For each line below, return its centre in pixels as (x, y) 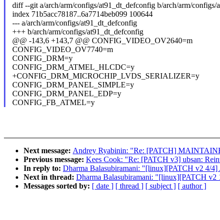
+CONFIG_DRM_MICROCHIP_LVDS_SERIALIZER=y (106, 76)
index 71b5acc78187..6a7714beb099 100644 (82, 14)
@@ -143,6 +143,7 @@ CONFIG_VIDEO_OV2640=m (102, 41)
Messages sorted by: (58, 186)
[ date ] (103, 186)
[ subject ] (161, 186)
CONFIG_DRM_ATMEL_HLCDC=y (73, 67)
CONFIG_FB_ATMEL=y (53, 103)
